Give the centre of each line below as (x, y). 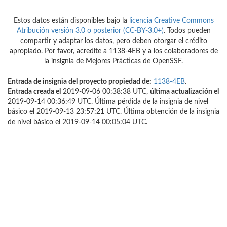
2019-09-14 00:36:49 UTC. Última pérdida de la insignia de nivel (108, 102)
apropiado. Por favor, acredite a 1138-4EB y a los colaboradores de (113, 51)
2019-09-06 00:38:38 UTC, (105, 92)
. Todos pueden (187, 31)
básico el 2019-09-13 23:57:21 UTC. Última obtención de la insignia (113, 112)
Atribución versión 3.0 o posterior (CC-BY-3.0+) (90, 31)
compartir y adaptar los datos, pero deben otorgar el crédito (113, 41)
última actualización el (184, 92)
